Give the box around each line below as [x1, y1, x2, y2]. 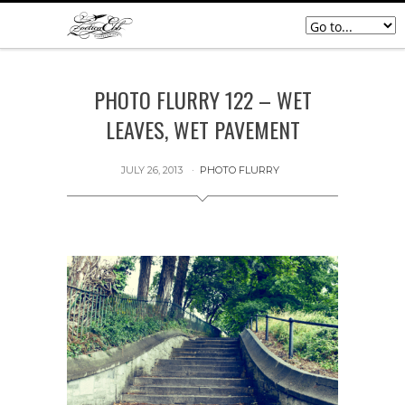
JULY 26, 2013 [120, 164, 183, 176]
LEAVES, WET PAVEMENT [105, 113, 300, 146]
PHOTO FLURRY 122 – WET [93, 83, 312, 116]
